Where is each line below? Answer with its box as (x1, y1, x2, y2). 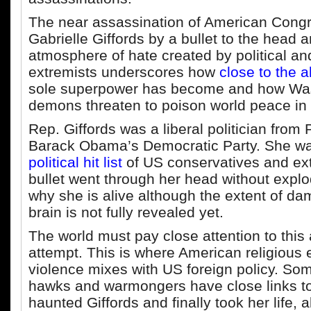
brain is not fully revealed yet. (28, 204, 224, 220)
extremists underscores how (28, 64, 219, 80)
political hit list (28, 154, 122, 170)
